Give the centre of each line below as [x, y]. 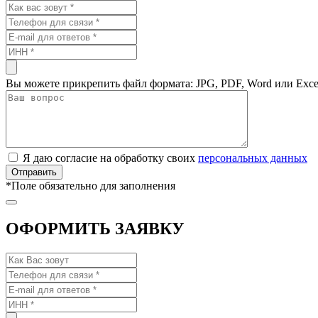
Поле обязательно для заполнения [93, 185]
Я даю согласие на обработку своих [110, 158]
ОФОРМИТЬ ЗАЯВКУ [95, 228]
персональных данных [253, 158]
